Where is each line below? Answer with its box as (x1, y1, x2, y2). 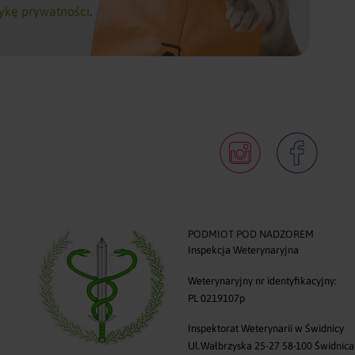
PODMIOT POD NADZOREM (187, 227, 314, 240)
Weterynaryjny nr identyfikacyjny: (187, 274, 337, 287)
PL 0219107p (187, 292, 245, 304)
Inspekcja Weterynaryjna (187, 243, 299, 256)
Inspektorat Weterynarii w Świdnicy (187, 322, 344, 334)
